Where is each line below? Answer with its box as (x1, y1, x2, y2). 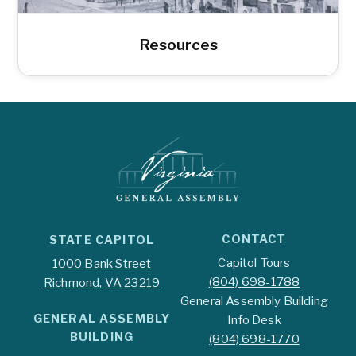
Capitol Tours (218, 255, 291, 271)
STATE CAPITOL (49, 232, 154, 247)
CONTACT (222, 231, 287, 246)
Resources (138, 35, 218, 54)
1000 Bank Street (52, 256, 152, 272)
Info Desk (227, 312, 281, 328)
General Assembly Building (180, 293, 329, 309)
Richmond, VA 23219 (43, 275, 161, 291)
